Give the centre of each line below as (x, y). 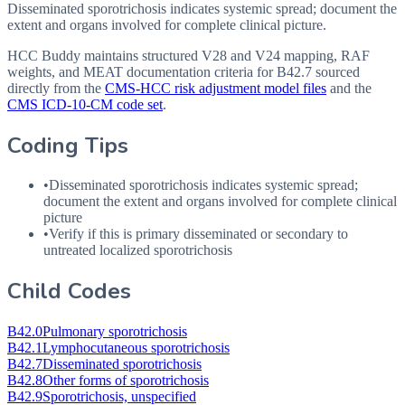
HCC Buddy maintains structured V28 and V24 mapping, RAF (188, 55)
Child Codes (69, 292)
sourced (336, 71)
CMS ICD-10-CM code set (85, 104)
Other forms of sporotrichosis (126, 381)
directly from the (54, 88)
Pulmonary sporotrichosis (115, 332)
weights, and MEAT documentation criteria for (142, 71)
